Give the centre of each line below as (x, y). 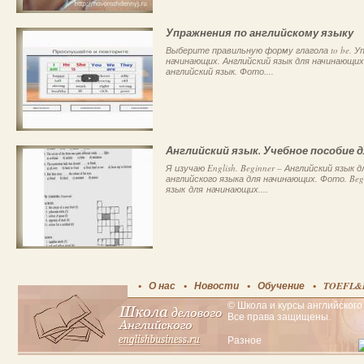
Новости (217, 286)
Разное (245, 340)
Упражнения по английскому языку (260, 32)
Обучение (281, 286)
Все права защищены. (279, 317)
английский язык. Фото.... (220, 71)
